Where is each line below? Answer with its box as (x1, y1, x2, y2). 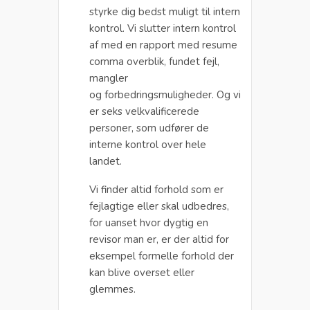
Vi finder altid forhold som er (89, 182, 224, 197)
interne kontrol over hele (89, 137, 206, 152)
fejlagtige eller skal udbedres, (89, 199, 229, 213)
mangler (89, 71, 128, 85)
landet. (89, 154, 122, 168)
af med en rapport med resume (89, 37, 237, 52)
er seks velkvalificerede (89, 104, 199, 118)
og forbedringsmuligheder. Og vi (89, 87, 241, 102)
